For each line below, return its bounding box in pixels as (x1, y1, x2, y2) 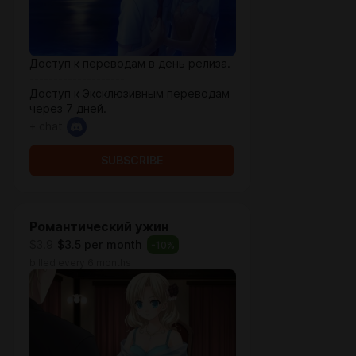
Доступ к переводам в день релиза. (29, 57, 230, 70)
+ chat (29, 120, 63, 133)
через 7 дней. (29, 103, 106, 115)
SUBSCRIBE (101, 154, 163, 167)
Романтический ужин (29, 219, 168, 234)
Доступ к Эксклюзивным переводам (29, 87, 230, 100)
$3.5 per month (57, 238, 141, 251)
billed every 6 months (29, 257, 131, 269)
